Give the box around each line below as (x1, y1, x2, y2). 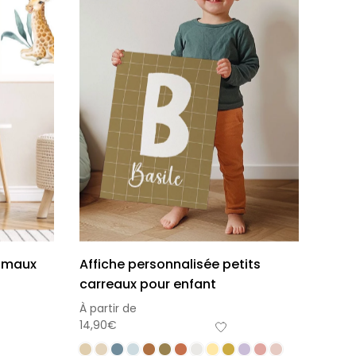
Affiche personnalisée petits (79, 254, 261, 273)
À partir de (79, 300, 137, 316)
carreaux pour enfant (79, 274, 216, 293)
